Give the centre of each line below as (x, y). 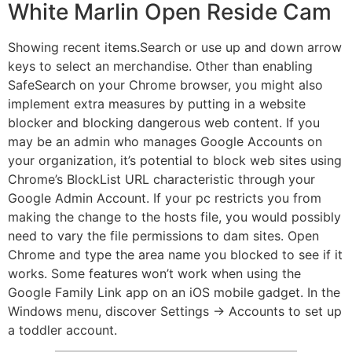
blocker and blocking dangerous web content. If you (164, 122)
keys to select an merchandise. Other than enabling (160, 66)
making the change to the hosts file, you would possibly (174, 216)
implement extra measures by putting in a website (157, 103)
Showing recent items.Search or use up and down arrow (175, 47)
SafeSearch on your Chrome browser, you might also (165, 84)
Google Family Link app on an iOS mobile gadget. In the (174, 292)
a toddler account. (62, 330)
